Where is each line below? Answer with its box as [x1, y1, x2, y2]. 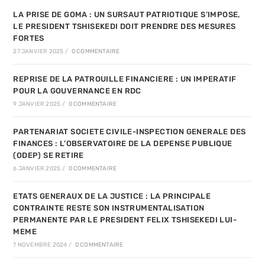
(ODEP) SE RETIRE [13, 151, 84, 160]
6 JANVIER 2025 [13, 165, 61, 173]
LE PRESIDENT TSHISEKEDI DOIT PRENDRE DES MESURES [13, 22, 236, 31]
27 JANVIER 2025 [13, 48, 64, 56]
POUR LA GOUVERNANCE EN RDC [13, 86, 141, 96]
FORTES [13, 34, 44, 43]
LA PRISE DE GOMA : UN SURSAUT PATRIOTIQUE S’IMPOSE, [13, 10, 240, 20]
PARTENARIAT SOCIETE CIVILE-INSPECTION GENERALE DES [13, 127, 246, 137]
